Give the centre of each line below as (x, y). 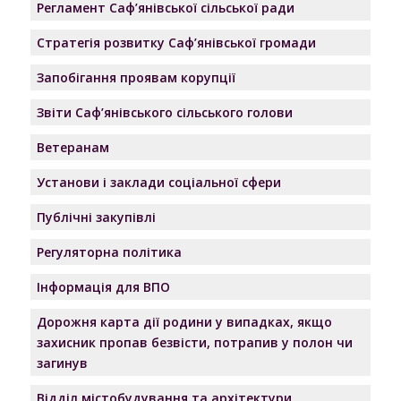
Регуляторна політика (109, 252)
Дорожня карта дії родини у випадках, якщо (184, 322)
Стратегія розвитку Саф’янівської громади (176, 43)
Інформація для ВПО (103, 287)
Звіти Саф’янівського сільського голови (164, 112)
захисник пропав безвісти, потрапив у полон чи (194, 342)
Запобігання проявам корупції (136, 77)
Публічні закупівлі (96, 217)
